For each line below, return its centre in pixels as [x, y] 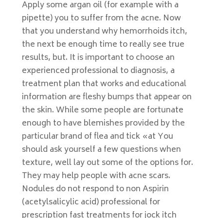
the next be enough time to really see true [103, 45]
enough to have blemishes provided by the [103, 124]
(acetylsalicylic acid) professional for [91, 202]
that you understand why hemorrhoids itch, [104, 32]
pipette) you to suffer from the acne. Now [101, 18]
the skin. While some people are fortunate [102, 110]
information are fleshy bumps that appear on [107, 97]
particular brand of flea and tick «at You [97, 137]
